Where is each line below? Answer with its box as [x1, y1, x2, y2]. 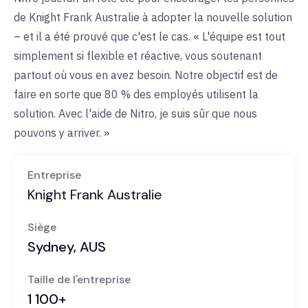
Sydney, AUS [27, 238, 109, 256]
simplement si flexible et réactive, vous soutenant [14, 49, 262, 63]
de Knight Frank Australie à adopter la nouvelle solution [14, 10, 292, 25]
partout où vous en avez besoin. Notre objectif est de [14, 68, 278, 82]
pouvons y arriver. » [14, 126, 112, 140]
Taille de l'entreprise [27, 272, 131, 287]
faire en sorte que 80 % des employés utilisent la [14, 87, 258, 102]
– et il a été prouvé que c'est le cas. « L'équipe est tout [14, 30, 285, 44]
